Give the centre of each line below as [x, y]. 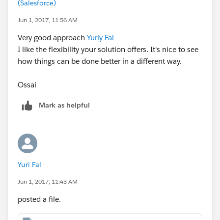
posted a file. [39, 199]
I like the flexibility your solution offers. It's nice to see [108, 49]
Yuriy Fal [100, 37]
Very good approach [52, 37]
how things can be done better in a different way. [100, 61]
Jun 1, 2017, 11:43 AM [48, 181]
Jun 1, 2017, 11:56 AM [48, 20]
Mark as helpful [64, 105]
